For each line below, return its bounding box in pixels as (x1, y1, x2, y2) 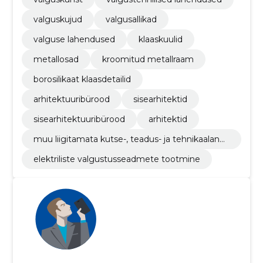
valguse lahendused (33, 34, 115, 45)
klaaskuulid (138, 34, 183, 45)
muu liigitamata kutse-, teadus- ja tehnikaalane (33, 134, 225, 144)
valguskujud (33, 14, 82, 25)
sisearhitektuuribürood (33, 114, 125, 124)
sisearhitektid (133, 94, 187, 104)
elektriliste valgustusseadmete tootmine (33, 154, 200, 164)
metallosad (33, 54, 79, 65)
